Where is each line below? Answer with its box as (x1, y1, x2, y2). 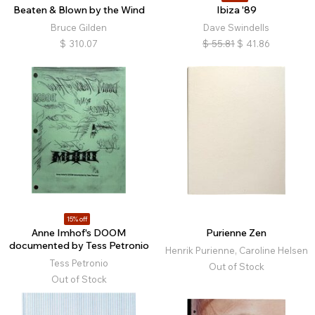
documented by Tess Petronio (8, 239, 149, 252)
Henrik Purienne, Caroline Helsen (165, 245, 308, 257)
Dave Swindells (203, 22, 269, 34)
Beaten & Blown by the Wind (13, 4, 145, 17)
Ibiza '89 (216, 4, 257, 17)
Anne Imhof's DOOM (31, 226, 127, 240)
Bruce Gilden (51, 22, 107, 34)
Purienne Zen (206, 226, 266, 240)
